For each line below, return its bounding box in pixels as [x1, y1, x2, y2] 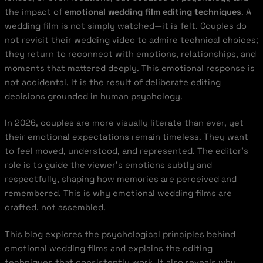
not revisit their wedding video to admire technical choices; [4, 34, 258, 45]
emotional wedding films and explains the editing [4, 243, 213, 254]
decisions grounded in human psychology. [4, 90, 183, 102]
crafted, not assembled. [4, 202, 106, 213]
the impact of [4, 6, 65, 17]
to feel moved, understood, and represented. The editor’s [4, 146, 248, 157]
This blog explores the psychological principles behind [4, 229, 235, 240]
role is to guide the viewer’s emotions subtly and [4, 160, 212, 171]
